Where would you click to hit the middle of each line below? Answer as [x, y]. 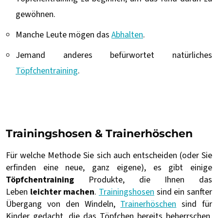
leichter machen [61, 192]
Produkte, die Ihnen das [150, 180]
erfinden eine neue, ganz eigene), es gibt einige [109, 168]
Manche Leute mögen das [64, 35]
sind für [194, 204]
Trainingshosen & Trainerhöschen [99, 134]
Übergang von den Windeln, [63, 204]
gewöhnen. [36, 15]
